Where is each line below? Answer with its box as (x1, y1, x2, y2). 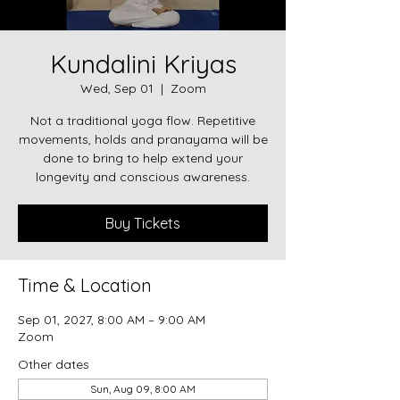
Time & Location (18, 274, 152, 297)
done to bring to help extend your (43, 150, 243, 167)
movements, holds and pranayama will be (18, 131, 268, 148)
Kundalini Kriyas (49, 48, 237, 80)
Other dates (18, 356, 89, 373)
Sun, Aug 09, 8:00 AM (90, 382, 196, 396)
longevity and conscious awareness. (36, 169, 250, 186)
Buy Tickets (105, 214, 180, 233)
